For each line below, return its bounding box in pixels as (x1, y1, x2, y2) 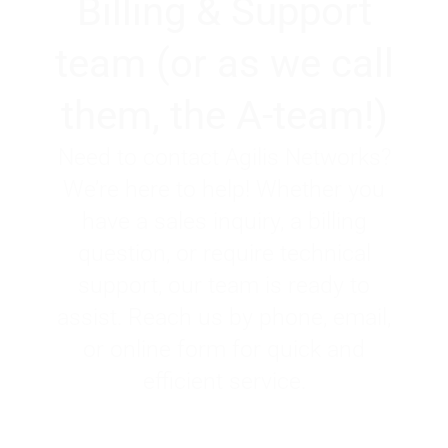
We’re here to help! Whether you (63, 176, 385, 204)
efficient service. (142, 368, 306, 396)
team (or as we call (54, 40, 394, 88)
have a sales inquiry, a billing (81, 208, 367, 236)
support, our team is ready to (78, 272, 370, 300)
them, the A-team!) (60, 92, 388, 140)
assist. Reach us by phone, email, (57, 304, 391, 332)
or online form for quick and (83, 336, 365, 364)
